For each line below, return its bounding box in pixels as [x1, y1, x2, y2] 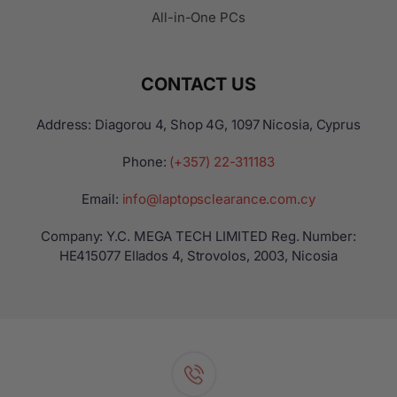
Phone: [122, 152, 170, 170]
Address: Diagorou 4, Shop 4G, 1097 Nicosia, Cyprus [36, 115, 361, 133]
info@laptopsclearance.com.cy [121, 190, 315, 207]
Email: [82, 190, 122, 207]
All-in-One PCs [152, 8, 245, 26]
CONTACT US [141, 73, 256, 95]
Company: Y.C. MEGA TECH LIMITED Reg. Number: [41, 227, 356, 245]
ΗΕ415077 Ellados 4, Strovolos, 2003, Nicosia [58, 246, 339, 264]
